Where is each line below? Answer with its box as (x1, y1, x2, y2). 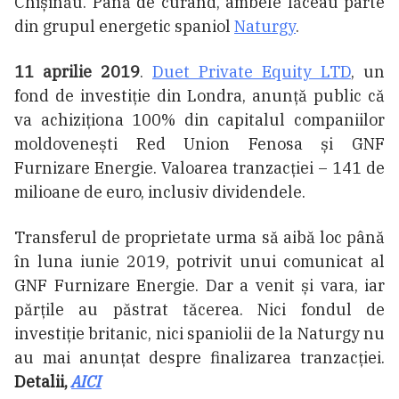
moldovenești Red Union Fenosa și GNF (14, 134, 385, 155)
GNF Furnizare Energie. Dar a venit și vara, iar (14, 275, 385, 297)
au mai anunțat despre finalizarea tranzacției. (14, 347, 385, 369)
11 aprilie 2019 (14, 61, 140, 83)
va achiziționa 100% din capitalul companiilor (14, 110, 385, 131)
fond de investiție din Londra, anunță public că (14, 85, 385, 107)
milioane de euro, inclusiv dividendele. (14, 182, 305, 203)
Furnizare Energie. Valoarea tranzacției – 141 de (14, 158, 385, 179)
